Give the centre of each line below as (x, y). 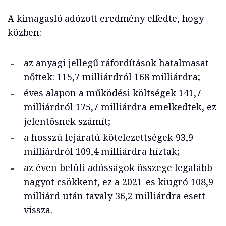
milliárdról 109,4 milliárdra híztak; (102, 152)
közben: (24, 33)
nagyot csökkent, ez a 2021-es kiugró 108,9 (119, 182)
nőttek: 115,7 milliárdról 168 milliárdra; (112, 77)
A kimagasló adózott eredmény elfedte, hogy (106, 18)
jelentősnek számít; (67, 121)
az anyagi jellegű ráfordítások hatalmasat (116, 63)
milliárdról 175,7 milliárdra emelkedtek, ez (120, 107)
